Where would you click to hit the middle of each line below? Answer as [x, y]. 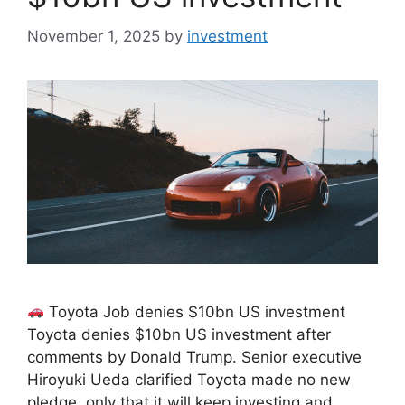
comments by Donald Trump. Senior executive [194, 357]
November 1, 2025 [94, 36]
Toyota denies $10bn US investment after [179, 334]
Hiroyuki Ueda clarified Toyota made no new [189, 379]
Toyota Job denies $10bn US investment [195, 311]
